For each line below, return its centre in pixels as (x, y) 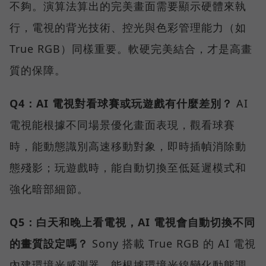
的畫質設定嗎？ (49, 243)
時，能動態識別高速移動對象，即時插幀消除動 (128, 146)
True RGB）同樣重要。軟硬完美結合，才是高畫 (131, 48)
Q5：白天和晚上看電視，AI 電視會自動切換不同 (132, 222)
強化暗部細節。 (49, 189)
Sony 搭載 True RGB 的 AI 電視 (172, 243)
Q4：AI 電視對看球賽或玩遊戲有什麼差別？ (121, 103)
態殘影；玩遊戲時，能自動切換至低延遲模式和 (128, 167)
